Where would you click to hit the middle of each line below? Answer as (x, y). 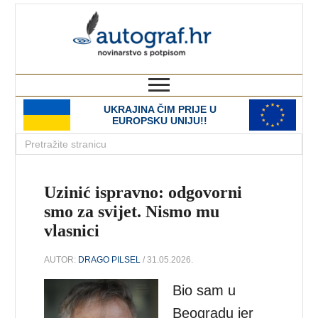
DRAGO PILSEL (110, 259)
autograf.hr (241, 17)
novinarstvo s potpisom (244, 67)
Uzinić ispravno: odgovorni (143, 192)
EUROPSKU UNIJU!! (160, 121)
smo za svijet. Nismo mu (132, 212)
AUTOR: (61, 259)
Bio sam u (204, 290)
